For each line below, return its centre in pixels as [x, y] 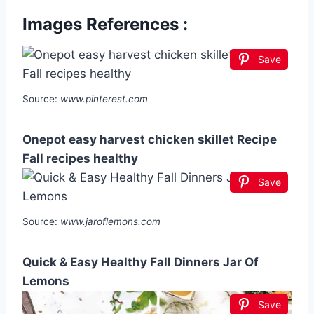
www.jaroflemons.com [110, 222]
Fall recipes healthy [80, 159]
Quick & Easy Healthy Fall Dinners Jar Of [141, 262]
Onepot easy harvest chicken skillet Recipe [150, 140]
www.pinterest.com [104, 99]
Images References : [105, 25]
